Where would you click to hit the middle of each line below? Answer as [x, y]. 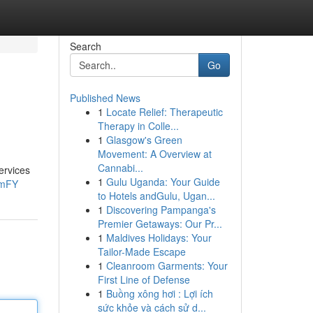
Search [85, 46]
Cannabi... [120, 168]
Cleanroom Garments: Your [167, 265]
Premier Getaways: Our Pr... [160, 224]
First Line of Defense [144, 279]
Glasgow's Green [144, 140]
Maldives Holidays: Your [159, 238]
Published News [105, 98]
